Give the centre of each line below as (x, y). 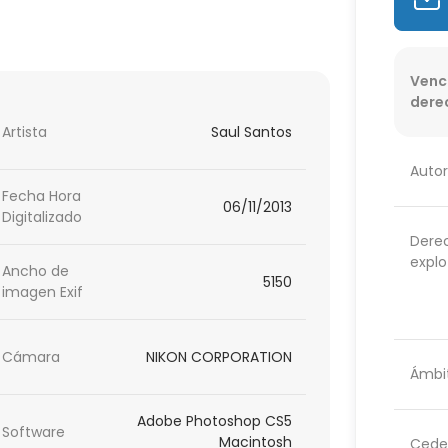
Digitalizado (42, 217)
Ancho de (36, 271)
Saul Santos (252, 131)
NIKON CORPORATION (219, 356)
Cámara (31, 356)
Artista (25, 131)
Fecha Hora (42, 196)
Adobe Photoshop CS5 (215, 421)
